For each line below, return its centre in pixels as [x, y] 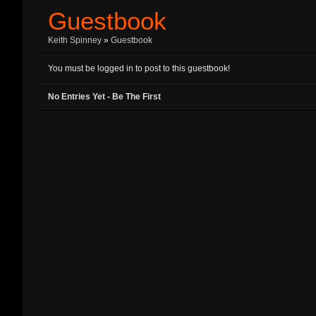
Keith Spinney [75, 40]
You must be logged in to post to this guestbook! [139, 68]
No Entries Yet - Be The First [104, 97]
